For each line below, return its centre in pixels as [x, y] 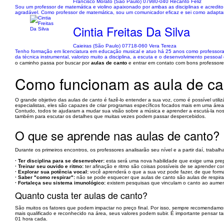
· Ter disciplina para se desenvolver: [60, 161]
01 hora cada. [31, 219]
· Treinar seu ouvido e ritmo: [49, 166]
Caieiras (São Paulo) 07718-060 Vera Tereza [125, 46]
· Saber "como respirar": [45, 177]
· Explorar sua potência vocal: [52, 172]
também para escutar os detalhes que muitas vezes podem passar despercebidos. [110, 116]
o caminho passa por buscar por [53, 63]
